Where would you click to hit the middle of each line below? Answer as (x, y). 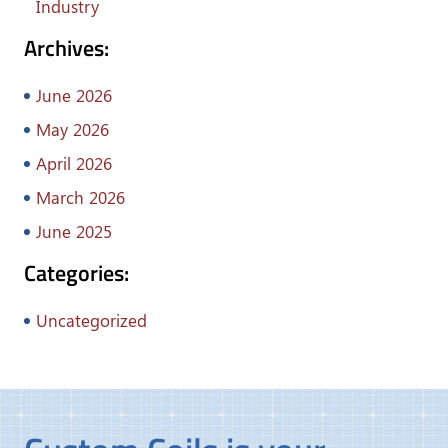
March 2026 (80, 197)
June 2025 (74, 231)
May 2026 (72, 129)
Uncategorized (91, 320)
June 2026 (74, 95)
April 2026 (74, 163)
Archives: (66, 48)
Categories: (76, 273)
